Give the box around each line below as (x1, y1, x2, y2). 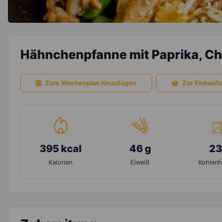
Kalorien (49, 158, 73, 166)
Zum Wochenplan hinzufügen (45, 79, 137, 87)
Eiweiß (130, 158, 150, 166)
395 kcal (39, 142, 82, 155)
